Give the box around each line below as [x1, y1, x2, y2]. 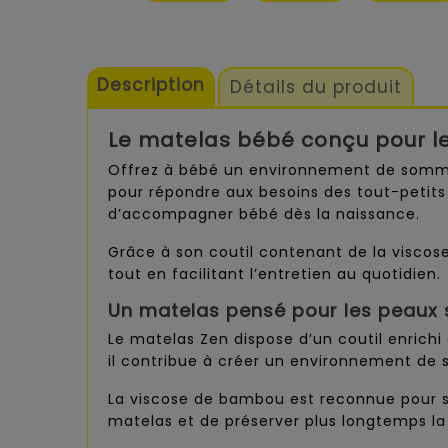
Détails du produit [230, 75, 403, 100]
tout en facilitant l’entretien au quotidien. [108, 264, 441, 285]
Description [97, 73, 205, 98]
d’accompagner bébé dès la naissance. [108, 204, 420, 225]
